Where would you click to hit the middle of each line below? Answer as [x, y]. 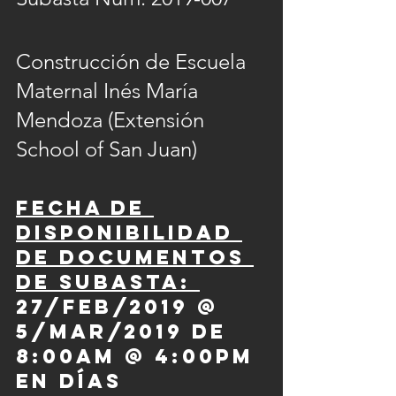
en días [73, 381]
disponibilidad [129, 232]
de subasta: [108, 282]
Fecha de [85, 208]
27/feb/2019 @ [122, 307]
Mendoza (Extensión [113, 120]
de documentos [135, 257]
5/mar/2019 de [126, 331]
